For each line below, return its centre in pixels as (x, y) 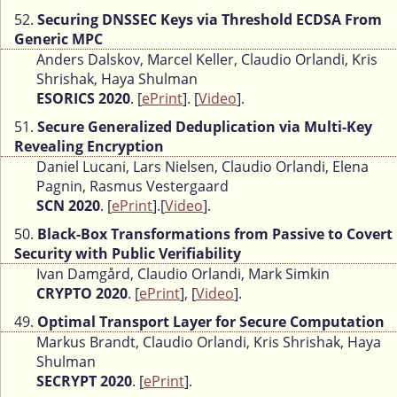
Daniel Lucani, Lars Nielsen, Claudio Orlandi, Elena (202, 167)
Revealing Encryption (89, 147)
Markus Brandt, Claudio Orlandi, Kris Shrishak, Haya (209, 343)
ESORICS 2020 (83, 99)
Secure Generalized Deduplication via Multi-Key (205, 127)
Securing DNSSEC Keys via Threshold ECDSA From (210, 20)
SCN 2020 (68, 206)
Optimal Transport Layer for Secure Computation (211, 322)
